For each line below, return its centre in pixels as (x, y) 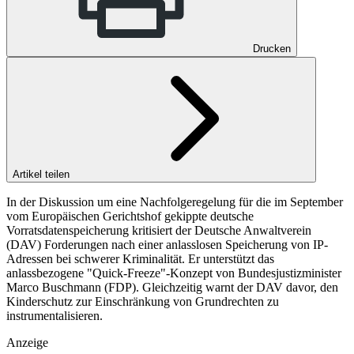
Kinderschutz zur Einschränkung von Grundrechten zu (143, 301)
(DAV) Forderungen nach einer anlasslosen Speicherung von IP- (167, 244)
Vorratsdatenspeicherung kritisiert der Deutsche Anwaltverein (159, 230)
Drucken (272, 48)
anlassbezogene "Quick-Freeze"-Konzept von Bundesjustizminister (174, 273)
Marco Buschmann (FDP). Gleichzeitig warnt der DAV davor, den (172, 287)
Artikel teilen (43, 174)
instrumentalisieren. (55, 315)
